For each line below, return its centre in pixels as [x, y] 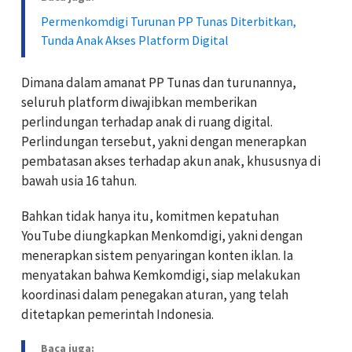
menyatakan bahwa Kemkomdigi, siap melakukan [161, 275]
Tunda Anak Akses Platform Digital [135, 40]
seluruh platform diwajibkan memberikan [139, 102]
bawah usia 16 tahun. [79, 180]
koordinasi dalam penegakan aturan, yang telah [155, 294]
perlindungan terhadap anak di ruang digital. [147, 121]
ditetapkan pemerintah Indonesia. [117, 314]
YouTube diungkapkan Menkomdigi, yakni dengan [162, 235]
